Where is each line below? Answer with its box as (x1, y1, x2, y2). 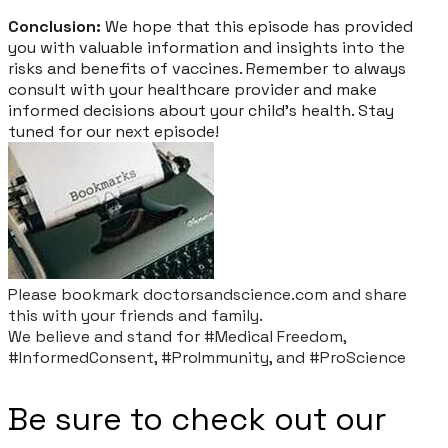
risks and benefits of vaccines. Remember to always (8, 58, 406, 80)
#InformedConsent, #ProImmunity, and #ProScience (8, 347, 406, 369)
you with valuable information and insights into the (8, 37, 405, 59)
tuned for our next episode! (8, 121, 219, 143)
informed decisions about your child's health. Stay (8, 100, 394, 122)
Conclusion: (8, 16, 101, 38)
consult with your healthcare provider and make (8, 79, 377, 101)
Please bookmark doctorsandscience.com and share (8, 284, 407, 306)
